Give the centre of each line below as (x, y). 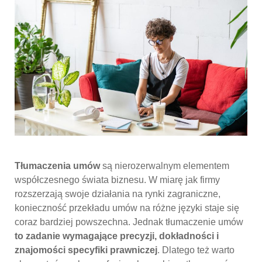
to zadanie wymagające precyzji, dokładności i (117, 236)
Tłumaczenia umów (57, 166)
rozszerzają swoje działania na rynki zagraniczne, (118, 194)
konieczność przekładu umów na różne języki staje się (127, 208)
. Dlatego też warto (196, 250)
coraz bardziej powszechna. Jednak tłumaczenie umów (129, 222)
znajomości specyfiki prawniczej (86, 250)
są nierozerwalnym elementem (165, 166)
